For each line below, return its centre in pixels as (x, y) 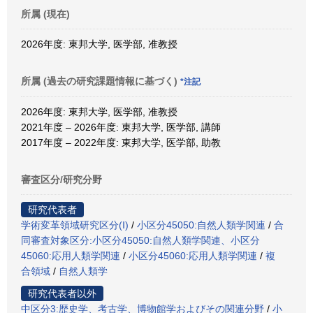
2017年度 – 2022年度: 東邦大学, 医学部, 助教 (121, 142)
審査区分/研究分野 (61, 179)
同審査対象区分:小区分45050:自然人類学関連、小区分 (140, 240)
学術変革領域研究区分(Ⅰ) (75, 225)
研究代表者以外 (62, 293)
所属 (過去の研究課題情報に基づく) (101, 81)
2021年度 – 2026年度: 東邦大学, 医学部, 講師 (121, 127)
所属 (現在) (45, 14)
